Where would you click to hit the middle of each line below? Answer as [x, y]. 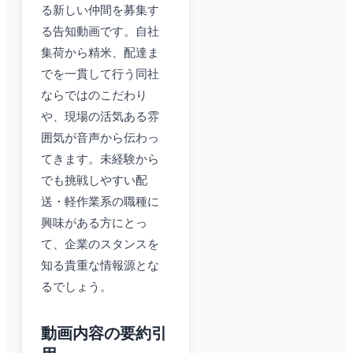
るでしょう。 [76, 287]
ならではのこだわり [94, 96]
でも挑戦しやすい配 [94, 181]
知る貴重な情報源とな [100, 266]
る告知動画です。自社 [100, 32]
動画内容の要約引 [104, 334]
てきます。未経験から [100, 160]
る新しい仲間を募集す [100, 11]
